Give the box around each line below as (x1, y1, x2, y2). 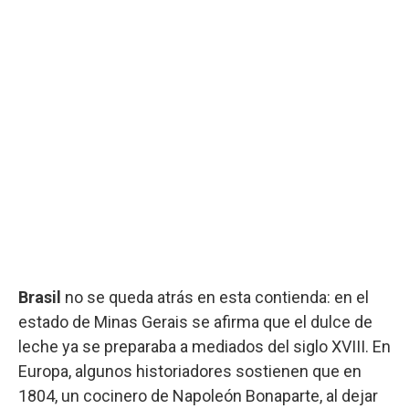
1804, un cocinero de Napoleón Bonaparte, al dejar (18, 385, 378, 405)
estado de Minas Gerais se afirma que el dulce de (18, 311, 372, 331)
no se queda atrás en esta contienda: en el (65, 287, 369, 307)
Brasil (18, 287, 65, 307)
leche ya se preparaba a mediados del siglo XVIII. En (18, 336, 391, 356)
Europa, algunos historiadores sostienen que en (18, 361, 362, 381)
